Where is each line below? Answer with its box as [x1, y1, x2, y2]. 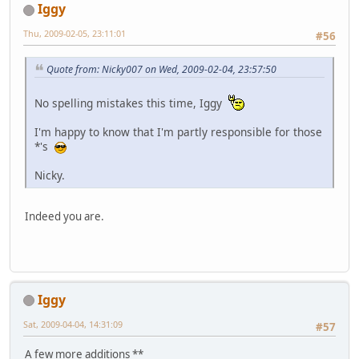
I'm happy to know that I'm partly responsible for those [34, 124, 322, 140]
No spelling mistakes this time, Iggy [34, 95, 228, 111]
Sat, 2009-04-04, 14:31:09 [23, 317, 123, 330]
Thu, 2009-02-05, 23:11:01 [23, 27, 126, 40]
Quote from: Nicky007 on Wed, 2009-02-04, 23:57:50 [46, 62, 276, 76]
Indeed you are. [25, 209, 104, 224]
